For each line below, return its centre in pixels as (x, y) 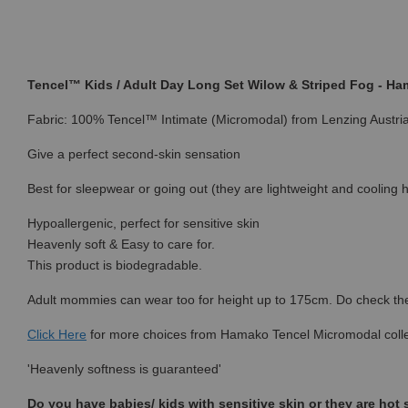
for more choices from (153, 334)
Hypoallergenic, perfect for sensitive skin (143, 223)
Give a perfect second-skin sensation (134, 154)
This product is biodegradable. (115, 265)
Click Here (57, 334)
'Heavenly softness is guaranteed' (124, 369)
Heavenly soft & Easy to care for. (121, 244)
